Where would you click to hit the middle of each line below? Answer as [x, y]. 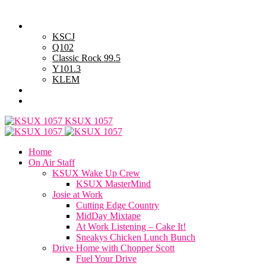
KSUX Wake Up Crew [96, 173]
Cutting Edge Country [118, 205]
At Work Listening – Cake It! [131, 227]
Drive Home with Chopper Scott [113, 248]
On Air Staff [52, 162]
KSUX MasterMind [113, 184]
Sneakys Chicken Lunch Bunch [136, 237]
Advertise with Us [63, 90]
